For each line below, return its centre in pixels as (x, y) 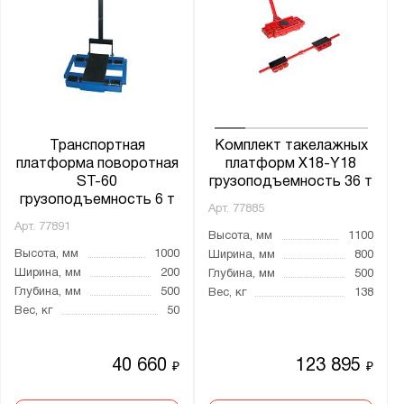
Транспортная (97, 146)
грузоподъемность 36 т (291, 182)
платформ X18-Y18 (291, 164)
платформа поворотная (97, 164)
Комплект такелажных (291, 146)
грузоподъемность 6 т (97, 200)
